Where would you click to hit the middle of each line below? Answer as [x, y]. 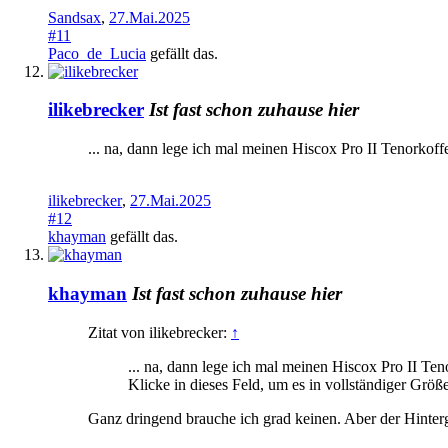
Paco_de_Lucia [97, 53]
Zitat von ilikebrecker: [159, 332]
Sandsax [74, 17]
